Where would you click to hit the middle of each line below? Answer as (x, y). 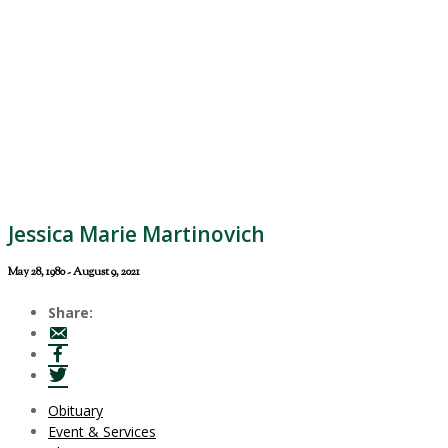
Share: (70, 313)
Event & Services (102, 432)
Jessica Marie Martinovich (136, 233)
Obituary (75, 411)
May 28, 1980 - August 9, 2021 (74, 272)
